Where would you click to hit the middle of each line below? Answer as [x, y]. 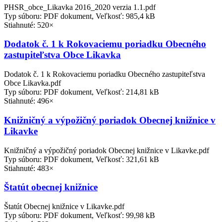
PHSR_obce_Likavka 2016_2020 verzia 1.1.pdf [80, 7]
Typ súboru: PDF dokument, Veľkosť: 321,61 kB [82, 159]
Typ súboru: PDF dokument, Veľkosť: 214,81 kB [82, 92]
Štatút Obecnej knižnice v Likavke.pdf [64, 206]
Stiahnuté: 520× [29, 25]
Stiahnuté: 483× [29, 168]
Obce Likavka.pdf [32, 83]
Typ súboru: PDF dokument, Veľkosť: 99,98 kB [80, 215]
